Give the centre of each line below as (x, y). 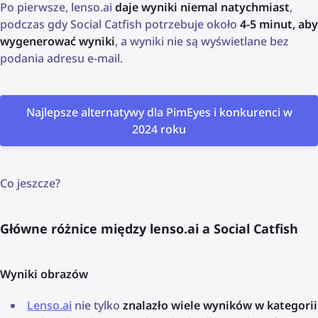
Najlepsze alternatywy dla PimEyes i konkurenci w (159, 112)
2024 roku (159, 129)
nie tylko (97, 305)
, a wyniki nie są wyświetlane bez (202, 41)
